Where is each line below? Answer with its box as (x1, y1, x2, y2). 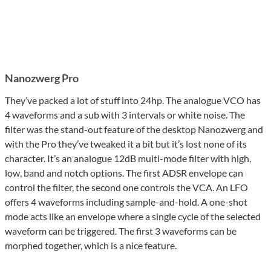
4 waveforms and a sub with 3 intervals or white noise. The (5, 109, 245, 121)
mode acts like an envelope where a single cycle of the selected (5, 211, 261, 223)
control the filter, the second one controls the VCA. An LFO (5, 181, 248, 194)
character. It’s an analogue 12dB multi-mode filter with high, (5, 152, 251, 165)
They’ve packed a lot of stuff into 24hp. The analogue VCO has (5, 94, 261, 106)
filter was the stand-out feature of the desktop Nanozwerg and (5, 123, 263, 135)
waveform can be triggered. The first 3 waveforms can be (5, 225, 237, 237)
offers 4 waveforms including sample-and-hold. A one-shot (5, 196, 247, 208)
